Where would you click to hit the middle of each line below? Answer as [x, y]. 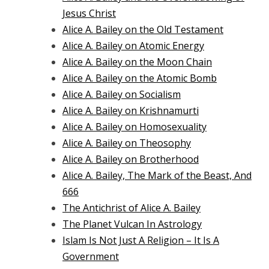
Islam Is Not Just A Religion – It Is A [141, 240]
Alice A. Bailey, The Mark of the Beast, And [157, 175]
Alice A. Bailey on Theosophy [127, 143]
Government [91, 256]
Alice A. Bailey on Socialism [122, 94]
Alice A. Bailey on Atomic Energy [133, 45]
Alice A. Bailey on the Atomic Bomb [140, 78]
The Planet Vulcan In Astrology [132, 224]
